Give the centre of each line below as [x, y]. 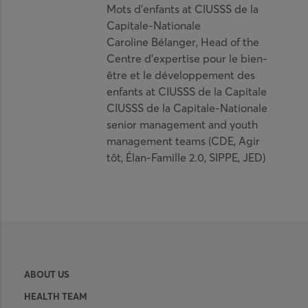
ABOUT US [46, 275]
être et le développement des [181, 75]
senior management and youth [183, 124]
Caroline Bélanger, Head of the [183, 42]
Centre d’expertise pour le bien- [187, 58]
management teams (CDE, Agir [184, 141]
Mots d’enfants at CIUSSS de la [183, 9]
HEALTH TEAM [55, 297]
